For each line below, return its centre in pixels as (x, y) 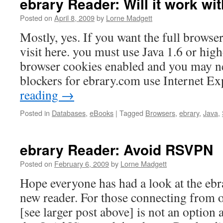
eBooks (102, 113)
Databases (69, 113)
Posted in (35, 113)
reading (41, 95)
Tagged (131, 113)
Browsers (160, 113)
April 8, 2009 (74, 18)
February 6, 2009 (82, 164)
